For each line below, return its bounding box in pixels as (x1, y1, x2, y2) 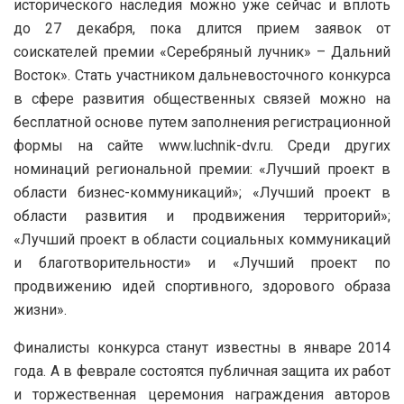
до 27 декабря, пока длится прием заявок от (14, 19, 390, 37)
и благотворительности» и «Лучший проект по (14, 253, 390, 271)
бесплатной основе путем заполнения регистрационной (14, 113, 390, 131)
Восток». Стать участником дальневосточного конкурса (14, 66, 390, 84)
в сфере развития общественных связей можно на (14, 89, 390, 107)
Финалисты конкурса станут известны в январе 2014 (14, 338, 390, 356)
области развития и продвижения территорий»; (14, 207, 390, 225)
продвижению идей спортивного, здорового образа (14, 277, 390, 295)
